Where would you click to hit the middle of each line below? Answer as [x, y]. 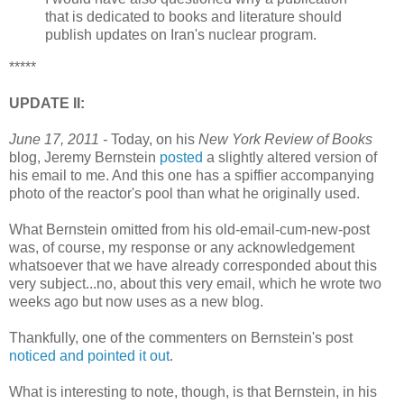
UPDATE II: [47, 103]
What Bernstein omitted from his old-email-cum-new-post [189, 229]
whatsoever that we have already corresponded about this [193, 265]
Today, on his [153, 139]
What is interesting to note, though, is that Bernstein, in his [193, 391]
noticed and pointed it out [89, 355]
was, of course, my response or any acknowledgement [182, 247]
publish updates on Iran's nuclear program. [181, 35]
